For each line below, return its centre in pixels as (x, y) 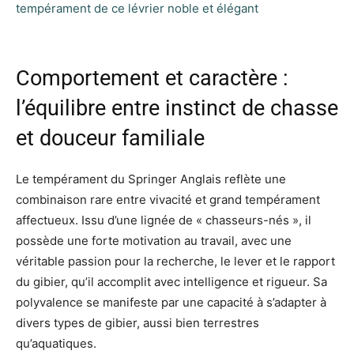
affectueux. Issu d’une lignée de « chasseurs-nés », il (164, 220)
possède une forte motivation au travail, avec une (154, 240)
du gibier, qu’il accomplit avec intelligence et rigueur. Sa (171, 281)
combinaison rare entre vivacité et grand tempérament (168, 199)
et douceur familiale (110, 138)
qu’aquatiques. (56, 343)
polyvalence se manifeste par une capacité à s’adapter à (171, 302)
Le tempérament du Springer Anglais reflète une (151, 179)
